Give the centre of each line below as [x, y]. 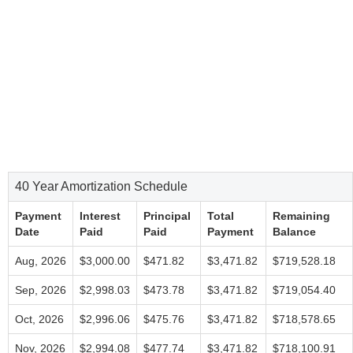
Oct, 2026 [39, 319]
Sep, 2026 [41, 290]
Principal [167, 216]
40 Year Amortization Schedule [101, 186]
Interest [100, 216]
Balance [294, 232]
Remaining [301, 216]
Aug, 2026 [41, 261]
